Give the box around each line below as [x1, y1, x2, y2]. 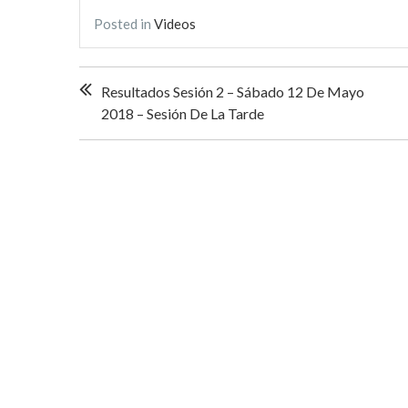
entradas [78, 122, 166, 149]
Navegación [78, 66, 196, 93]
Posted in [94, 15, 154, 32]
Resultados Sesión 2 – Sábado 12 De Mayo [101, 82, 364, 100]
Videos [154, 15, 196, 32]
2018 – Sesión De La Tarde [101, 104, 264, 122]
